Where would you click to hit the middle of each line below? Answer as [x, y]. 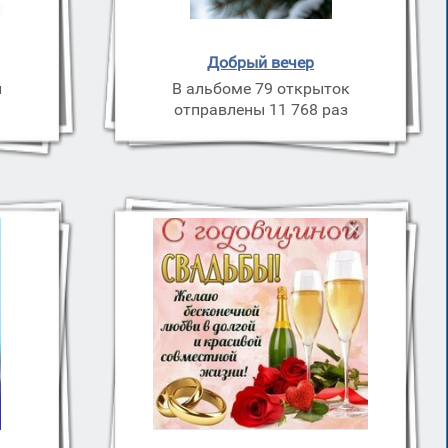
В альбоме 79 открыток [260, 88]
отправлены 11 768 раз [260, 109]
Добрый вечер [261, 62]
